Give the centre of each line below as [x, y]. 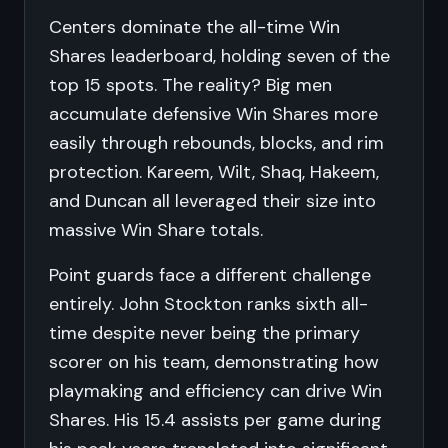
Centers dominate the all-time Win [194, 27]
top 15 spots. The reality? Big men [190, 85]
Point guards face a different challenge [210, 275]
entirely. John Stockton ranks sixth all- [208, 304]
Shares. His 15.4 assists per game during [215, 420]
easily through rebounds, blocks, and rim [216, 143]
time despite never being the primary [204, 333]
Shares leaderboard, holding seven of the [219, 56]
